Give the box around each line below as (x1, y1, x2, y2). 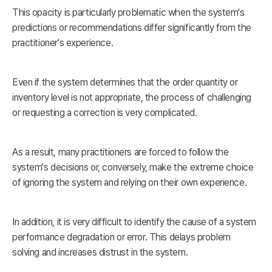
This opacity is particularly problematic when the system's (12, 7, 245, 19)
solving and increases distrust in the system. (12, 246, 188, 259)
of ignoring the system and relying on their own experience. (12, 177, 247, 189)
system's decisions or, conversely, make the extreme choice (12, 161, 254, 174)
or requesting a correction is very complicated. (12, 107, 197, 119)
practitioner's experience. (12, 37, 114, 49)
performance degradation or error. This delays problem (12, 231, 231, 243)
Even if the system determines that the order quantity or (12, 76, 238, 89)
